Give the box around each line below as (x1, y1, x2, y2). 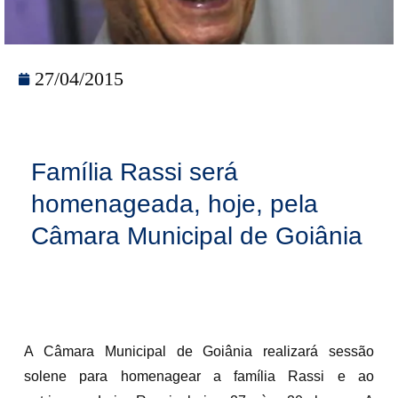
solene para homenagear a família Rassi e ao (24, 368, 374, 384)
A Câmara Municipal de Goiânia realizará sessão (24, 343, 374, 359)
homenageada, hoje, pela (31, 189, 318, 218)
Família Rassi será (31, 157, 238, 186)
